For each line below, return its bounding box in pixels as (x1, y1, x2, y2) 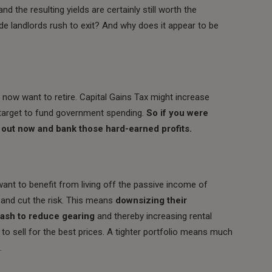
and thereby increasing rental (95, 210, 212, 222)
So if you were (146, 107, 208, 118)
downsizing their (115, 194, 187, 206)
